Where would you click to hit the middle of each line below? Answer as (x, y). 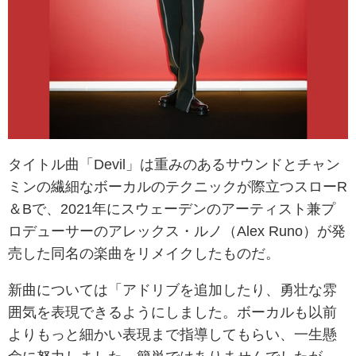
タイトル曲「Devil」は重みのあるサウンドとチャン (174, 164)
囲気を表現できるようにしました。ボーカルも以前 (172, 312)
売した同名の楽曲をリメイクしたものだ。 (144, 253)
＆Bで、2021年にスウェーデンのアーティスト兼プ (172, 209)
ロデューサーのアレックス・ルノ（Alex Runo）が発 (177, 231)
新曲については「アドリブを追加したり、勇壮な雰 (172, 290)
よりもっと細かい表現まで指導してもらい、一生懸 (172, 334)
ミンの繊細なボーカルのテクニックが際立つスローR (178, 186)
